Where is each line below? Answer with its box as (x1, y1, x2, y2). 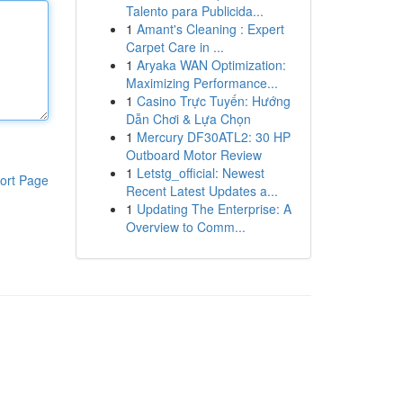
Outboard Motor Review (125, 146, 262, 164)
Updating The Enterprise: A (136, 200, 291, 218)
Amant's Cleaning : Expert (136, 20, 284, 38)
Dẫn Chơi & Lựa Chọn (125, 110, 251, 128)
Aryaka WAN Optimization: (136, 56, 286, 74)
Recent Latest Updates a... (125, 182, 278, 200)
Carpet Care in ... (125, 38, 224, 56)
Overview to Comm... (125, 218, 246, 236)
